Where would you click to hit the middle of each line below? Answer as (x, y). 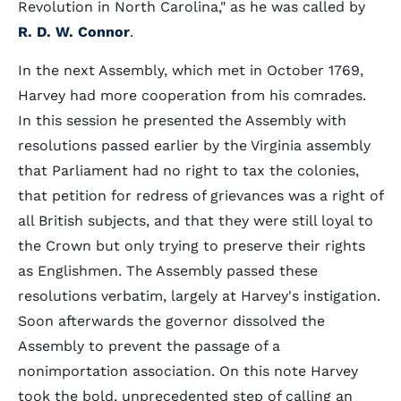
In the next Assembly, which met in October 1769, (191, 70)
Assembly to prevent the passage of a (149, 346)
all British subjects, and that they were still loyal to (196, 221)
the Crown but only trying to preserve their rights (192, 246)
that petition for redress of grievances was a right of (200, 196)
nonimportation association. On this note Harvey (188, 371)
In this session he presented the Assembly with (182, 120)
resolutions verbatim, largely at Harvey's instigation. (199, 296)
